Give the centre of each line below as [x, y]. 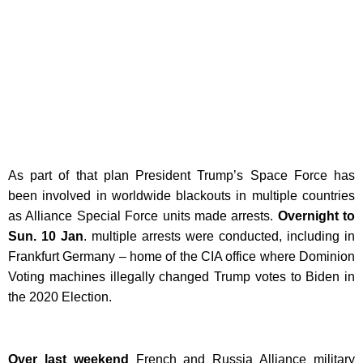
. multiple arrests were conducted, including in [219, 237]
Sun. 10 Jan [46, 237]
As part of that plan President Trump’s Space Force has [181, 176]
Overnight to [316, 216]
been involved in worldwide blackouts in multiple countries [181, 196]
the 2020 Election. [62, 297]
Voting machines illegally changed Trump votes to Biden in [181, 277]
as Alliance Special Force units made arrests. [143, 216]
